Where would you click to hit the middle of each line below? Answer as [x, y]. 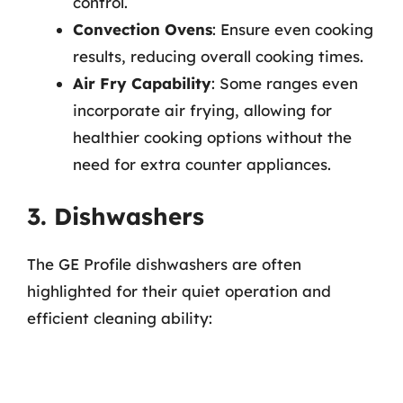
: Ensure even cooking [293, 29]
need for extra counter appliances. [202, 164]
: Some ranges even [285, 83]
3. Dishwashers [116, 216]
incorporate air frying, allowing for [202, 110]
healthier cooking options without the [212, 137]
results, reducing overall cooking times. [218, 56]
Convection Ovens [143, 29]
